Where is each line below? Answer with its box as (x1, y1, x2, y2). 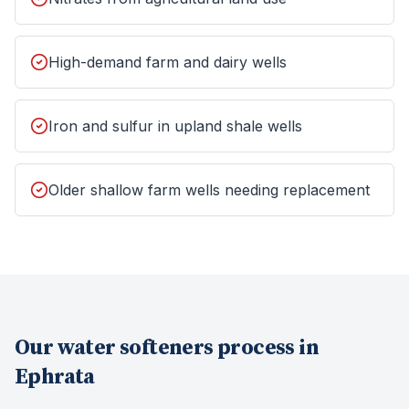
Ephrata (15, 363, 95, 391)
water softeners (57, 334, 214, 362)
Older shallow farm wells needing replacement (48, 181, 370, 199)
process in (213, 334, 320, 362)
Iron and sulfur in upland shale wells (48, 117, 302, 135)
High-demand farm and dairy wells (48, 53, 287, 71)
